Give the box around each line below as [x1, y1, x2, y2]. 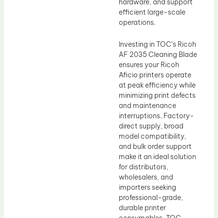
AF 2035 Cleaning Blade [119, 50, 197, 59]
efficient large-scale [119, 7, 185, 17]
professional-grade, [119, 193, 183, 202]
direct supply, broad [119, 122, 183, 131]
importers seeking [119, 183, 176, 192]
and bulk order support [119, 142, 192, 151]
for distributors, [119, 163, 168, 172]
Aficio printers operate [119, 71, 191, 80]
